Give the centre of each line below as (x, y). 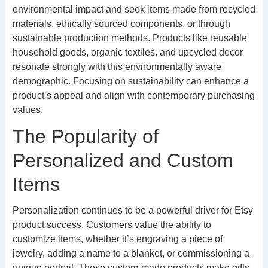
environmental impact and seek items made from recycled (134, 9)
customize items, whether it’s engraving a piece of (117, 239)
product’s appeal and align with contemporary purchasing (133, 95)
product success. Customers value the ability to (112, 225)
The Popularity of (85, 136)
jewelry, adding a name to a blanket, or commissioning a (131, 253)
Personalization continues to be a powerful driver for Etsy (133, 210)
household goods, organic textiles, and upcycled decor (127, 52)
